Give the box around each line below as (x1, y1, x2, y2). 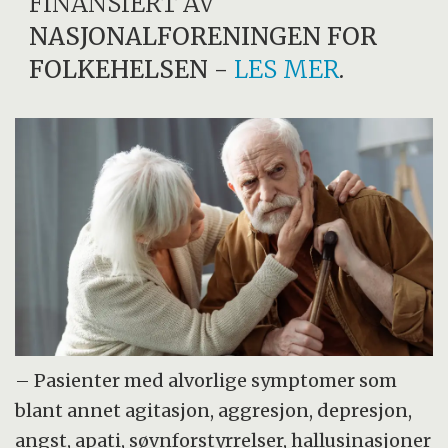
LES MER (234, 53, 340, 85)
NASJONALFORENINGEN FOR (29, 20, 378, 52)
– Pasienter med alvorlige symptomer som (15, 369, 398, 393)
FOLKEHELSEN (29, 53, 209, 85)
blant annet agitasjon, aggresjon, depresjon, (15, 399, 413, 423)
